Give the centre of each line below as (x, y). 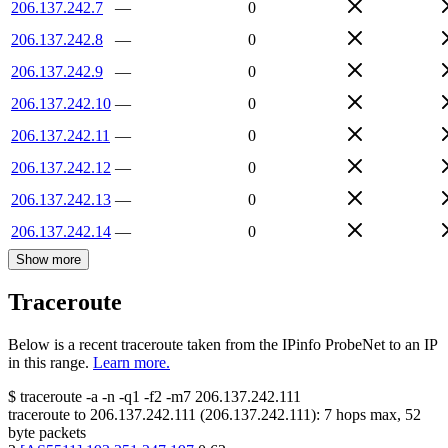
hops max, (368, 415)
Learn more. (131, 363)
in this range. (48, 363)
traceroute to (47, 415)
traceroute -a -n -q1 (80, 397)
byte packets (47, 433)
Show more (48, 259)
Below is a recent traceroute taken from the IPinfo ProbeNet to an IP (222, 345)
